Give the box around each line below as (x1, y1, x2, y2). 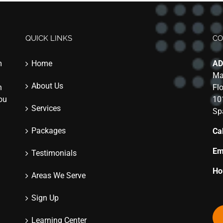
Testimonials (31, 148, 77, 158)
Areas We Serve (31, 171, 86, 180)
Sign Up (31, 193, 59, 203)
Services (31, 104, 61, 113)
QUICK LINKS (25, 34, 72, 43)
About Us (31, 81, 63, 91)
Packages (31, 126, 66, 135)
